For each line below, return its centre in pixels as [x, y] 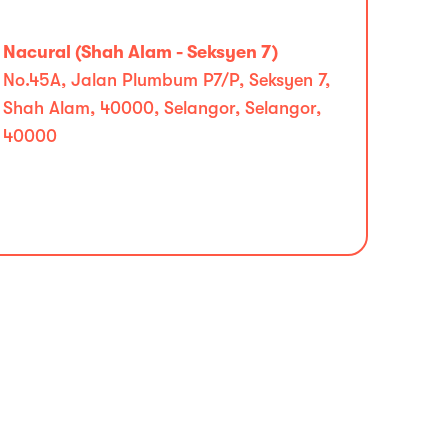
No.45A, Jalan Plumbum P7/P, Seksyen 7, [166, 80]
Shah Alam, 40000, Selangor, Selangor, [161, 108]
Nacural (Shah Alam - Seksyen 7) [140, 52]
